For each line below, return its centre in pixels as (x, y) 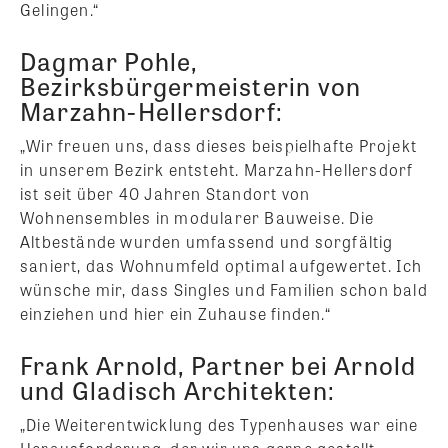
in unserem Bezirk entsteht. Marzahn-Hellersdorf (217, 170)
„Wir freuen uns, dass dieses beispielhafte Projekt (219, 146)
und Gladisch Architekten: (177, 390)
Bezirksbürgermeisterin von (191, 86)
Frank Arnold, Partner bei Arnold (218, 365)
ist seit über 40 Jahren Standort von (165, 194)
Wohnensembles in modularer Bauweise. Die (197, 218)
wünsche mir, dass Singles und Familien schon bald (224, 290)
